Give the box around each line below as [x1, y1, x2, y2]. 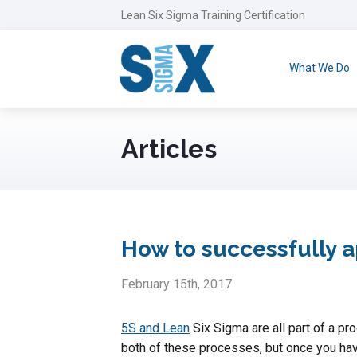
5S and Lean [121, 320, 190, 335]
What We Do [288, 61, 350, 74]
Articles [121, 133, 217, 163]
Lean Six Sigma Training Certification [121, 9, 305, 22]
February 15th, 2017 [121, 276, 232, 292]
